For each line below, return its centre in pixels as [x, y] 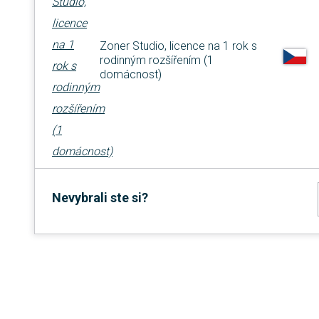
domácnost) [131, 75]
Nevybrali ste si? [100, 198]
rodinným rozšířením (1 [157, 61]
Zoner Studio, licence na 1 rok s [178, 46]
